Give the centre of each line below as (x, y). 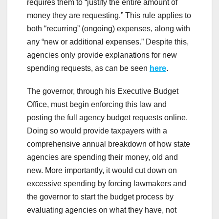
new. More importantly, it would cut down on (102, 170)
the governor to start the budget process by (100, 197)
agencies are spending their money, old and (102, 157)
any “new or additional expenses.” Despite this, (108, 42)
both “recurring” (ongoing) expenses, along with (109, 28)
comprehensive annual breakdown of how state (109, 144)
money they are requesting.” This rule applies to (109, 15)
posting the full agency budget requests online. (107, 117)
